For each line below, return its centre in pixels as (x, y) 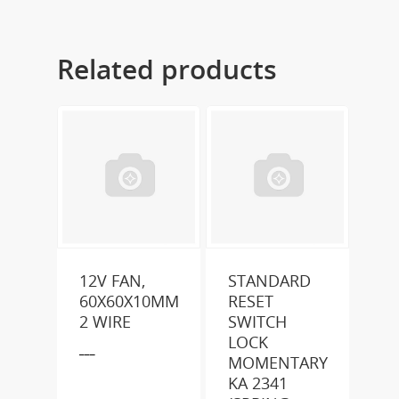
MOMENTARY (278, 362)
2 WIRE (105, 321)
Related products (167, 69)
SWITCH (258, 321)
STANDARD (270, 280)
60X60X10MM (129, 301)
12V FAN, (112, 280)
